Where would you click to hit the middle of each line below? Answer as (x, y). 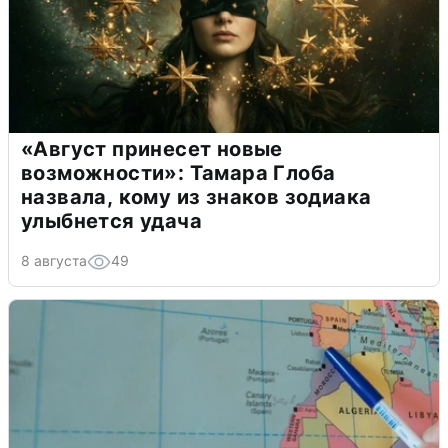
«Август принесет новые (152, 148)
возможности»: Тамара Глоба (178, 172)
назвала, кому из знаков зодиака (196, 196)
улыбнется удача (111, 220)
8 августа (54, 260)
